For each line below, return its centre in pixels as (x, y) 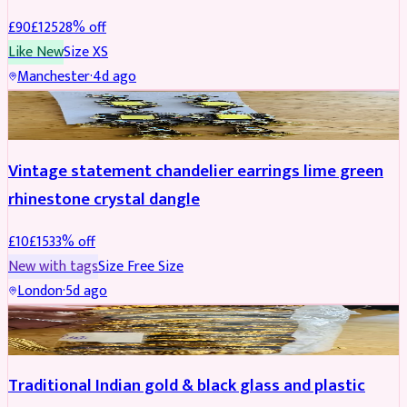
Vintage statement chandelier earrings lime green (196, 171)
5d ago (86, 292)
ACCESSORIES (52, 104)
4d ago (114, 76)
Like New (36, 52)
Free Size (155, 267)
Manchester (54, 76)
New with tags (53, 267)
